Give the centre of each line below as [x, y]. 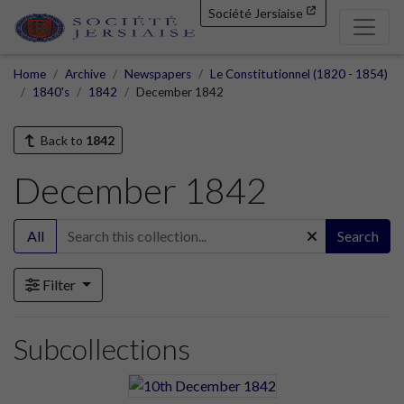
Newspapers [158, 73]
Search [358, 235]
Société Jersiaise [256, 13]
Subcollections [102, 348]
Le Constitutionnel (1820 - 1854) [299, 73]
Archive [85, 73]
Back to [61, 140]
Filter [59, 284]
